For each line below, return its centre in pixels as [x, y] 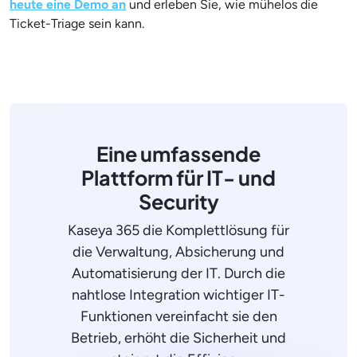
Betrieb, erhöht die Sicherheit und [178, 337]
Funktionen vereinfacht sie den [178, 316]
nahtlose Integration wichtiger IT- [178, 294]
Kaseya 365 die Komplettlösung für [178, 230]
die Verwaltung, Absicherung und [178, 251]
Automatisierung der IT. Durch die [178, 273]
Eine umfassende [178, 153]
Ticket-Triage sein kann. [78, 23]
